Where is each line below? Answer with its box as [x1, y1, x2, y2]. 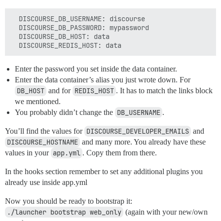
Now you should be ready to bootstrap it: [5, 197, 132, 206]
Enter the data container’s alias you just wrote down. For [15, 75, 190, 84]
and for [46, 86, 73, 95]
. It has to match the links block [116, 86, 213, 95]
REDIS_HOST [74, 86, 114, 96]
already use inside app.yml [5, 178, 87, 187]
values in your [5, 148, 51, 157]
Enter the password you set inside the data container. [15, 65, 177, 74]
